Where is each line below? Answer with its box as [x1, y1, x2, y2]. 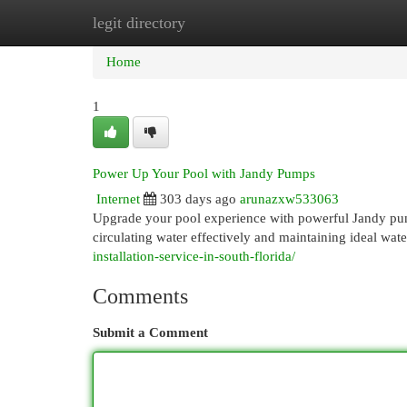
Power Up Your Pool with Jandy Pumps [93, 166, 315, 181]
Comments [93, 284, 188, 308]
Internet [96, 192, 140, 206]
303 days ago [160, 192, 236, 206]
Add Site [308, 15, 357, 30]
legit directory [93, 14, 185, 32]
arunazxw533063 [240, 192, 339, 206]
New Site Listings [182, 15, 281, 30]
